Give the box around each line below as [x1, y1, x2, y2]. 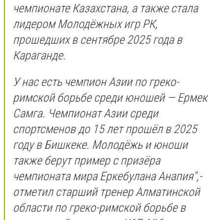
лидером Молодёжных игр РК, [13, 17, 158, 31]
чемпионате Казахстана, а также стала [13, 1, 198, 16]
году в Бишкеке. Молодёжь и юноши [13, 137, 188, 152]
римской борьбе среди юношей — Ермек [13, 90, 207, 105]
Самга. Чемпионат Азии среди [13, 106, 158, 120]
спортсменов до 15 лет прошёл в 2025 [13, 122, 197, 136]
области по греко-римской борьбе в [13, 200, 186, 215]
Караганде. [13, 49, 66, 63]
